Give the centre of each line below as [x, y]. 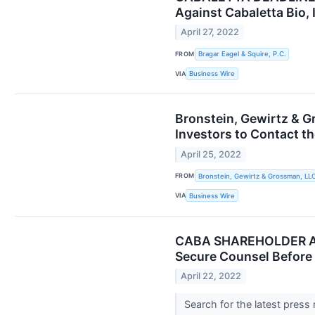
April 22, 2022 [211, 276]
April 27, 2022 [210, 32]
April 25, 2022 [211, 154]
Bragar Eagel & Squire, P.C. [242, 54]
